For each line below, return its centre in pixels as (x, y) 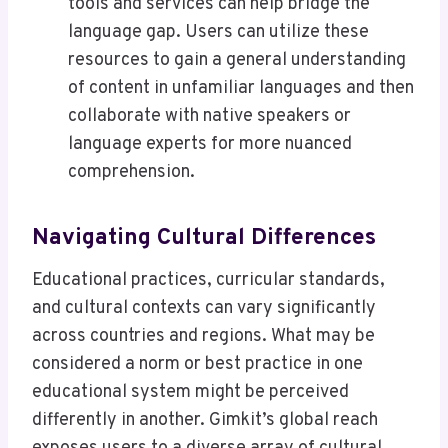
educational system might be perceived (190, 393)
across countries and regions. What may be (203, 337)
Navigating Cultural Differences (204, 238)
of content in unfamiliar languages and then (241, 89)
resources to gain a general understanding (237, 61)
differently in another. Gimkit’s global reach (205, 421)
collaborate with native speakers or (209, 117)
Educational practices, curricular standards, (208, 281)
